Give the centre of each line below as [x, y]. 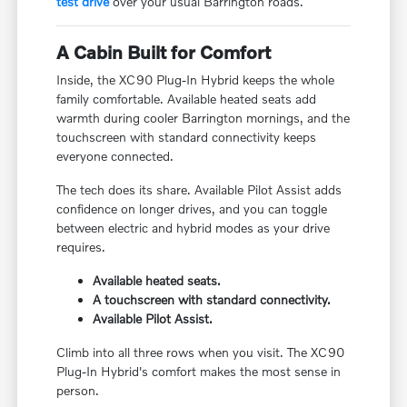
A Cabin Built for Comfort [164, 51]
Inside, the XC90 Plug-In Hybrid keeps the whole [196, 79]
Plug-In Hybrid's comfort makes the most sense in [199, 371]
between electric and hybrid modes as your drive [194, 227]
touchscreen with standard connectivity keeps [187, 136]
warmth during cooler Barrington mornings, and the [203, 117]
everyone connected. [115, 155]
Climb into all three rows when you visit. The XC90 [201, 352]
